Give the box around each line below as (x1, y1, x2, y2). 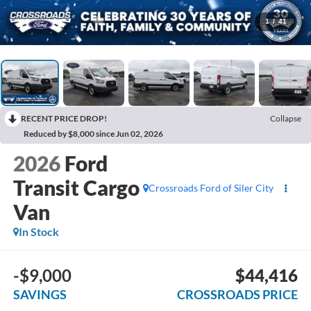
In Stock (18, 225, 59, 239)
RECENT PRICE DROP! (21, 112, 107, 124)
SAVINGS (12, 286, 67, 302)
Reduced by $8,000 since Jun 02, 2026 (24, 128, 163, 139)
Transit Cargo (12, 175, 140, 201)
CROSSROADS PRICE (177, 286, 299, 302)
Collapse (270, 112, 301, 124)
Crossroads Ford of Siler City (149, 181, 274, 194)
